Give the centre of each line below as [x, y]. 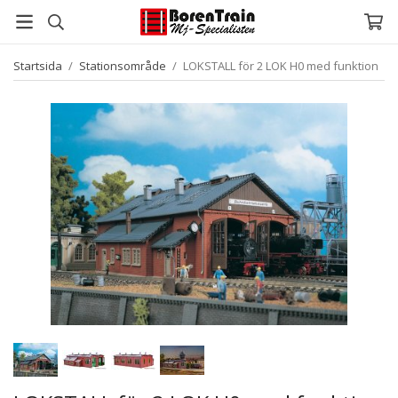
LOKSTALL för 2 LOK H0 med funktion [281, 66]
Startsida [38, 66]
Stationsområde [123, 66]
